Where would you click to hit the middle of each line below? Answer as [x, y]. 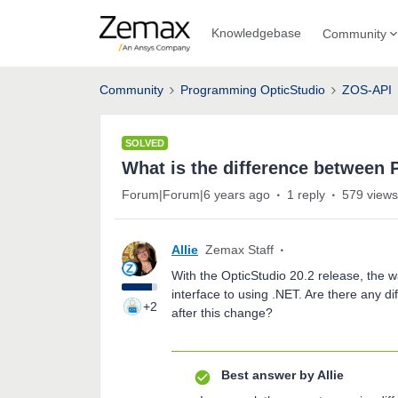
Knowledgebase [256, 33]
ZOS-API [367, 90]
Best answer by [268, 375]
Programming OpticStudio [253, 90]
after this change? [222, 313]
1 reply [306, 195]
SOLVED [145, 143]
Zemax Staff [239, 250]
